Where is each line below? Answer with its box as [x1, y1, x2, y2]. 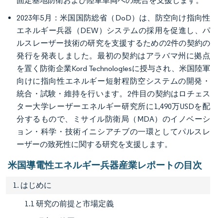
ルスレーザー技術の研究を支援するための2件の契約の [17, 38, 210, 48]
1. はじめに [13, 181, 52, 190]
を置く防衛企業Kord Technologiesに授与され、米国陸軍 [17, 64, 210, 73]
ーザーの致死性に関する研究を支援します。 [17, 140, 172, 149]
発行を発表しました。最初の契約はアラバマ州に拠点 [17, 51, 210, 61]
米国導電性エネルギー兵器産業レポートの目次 [8, 159, 202, 171]
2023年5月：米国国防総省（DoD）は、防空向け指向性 [17, 13, 210, 23]
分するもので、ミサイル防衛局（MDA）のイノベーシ [17, 114, 210, 124]
